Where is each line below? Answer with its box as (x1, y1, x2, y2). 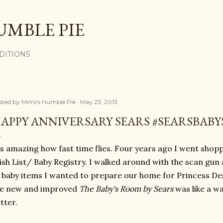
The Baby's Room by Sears (79, 184, 175, 194)
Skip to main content (71, 6, 152, 19)
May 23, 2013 (80, 98, 117, 106)
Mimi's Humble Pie (21, 98, 76, 106)
